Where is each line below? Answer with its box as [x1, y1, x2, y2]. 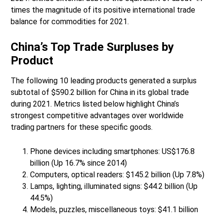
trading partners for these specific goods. [11, 123, 153, 132]
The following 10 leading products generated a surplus [11, 76, 197, 86]
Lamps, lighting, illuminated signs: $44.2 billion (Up [30, 182, 198, 191]
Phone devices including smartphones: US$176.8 [30, 147, 195, 156]
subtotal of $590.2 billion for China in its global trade [11, 88, 189, 97]
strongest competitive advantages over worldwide [11, 111, 184, 121]
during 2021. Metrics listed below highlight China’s [11, 99, 180, 109]
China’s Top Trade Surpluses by [11, 40, 174, 54]
